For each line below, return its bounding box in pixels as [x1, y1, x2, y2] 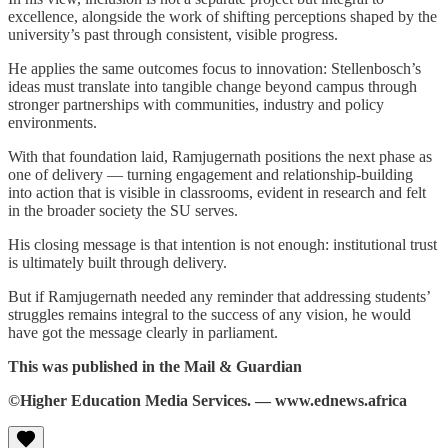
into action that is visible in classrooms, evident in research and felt [8, 183, 426, 201]
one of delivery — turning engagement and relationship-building [8, 165, 413, 183]
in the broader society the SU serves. [8, 201, 238, 219]
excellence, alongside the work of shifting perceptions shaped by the [8, 7, 437, 25]
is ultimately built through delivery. [8, 253, 227, 271]
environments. [8, 113, 97, 131]
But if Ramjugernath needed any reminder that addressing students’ [8, 287, 430, 305]
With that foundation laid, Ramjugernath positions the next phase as [8, 147, 432, 165]
